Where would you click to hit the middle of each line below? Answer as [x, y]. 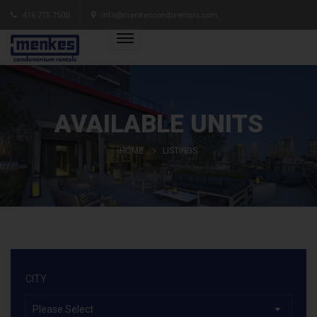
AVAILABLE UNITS [158, 124]
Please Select [63, 309]
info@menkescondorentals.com [160, 15]
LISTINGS [180, 151]
